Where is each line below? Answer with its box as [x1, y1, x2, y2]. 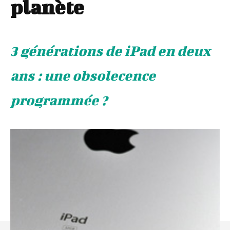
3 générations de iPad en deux [10, 43, 210, 59]
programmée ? [10, 92, 107, 108]
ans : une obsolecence [10, 67, 156, 84]
